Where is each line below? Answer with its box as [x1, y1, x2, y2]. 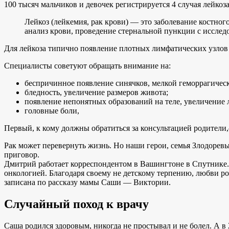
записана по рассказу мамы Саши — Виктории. [4, 177, 171, 187]
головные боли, [25, 106, 79, 115]
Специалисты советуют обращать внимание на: [4, 61, 171, 70]
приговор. [4, 150, 39, 159]
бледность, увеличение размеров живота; [25, 87, 168, 97]
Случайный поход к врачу [4, 197, 149, 211]
